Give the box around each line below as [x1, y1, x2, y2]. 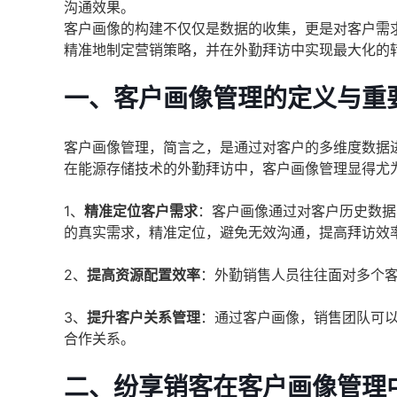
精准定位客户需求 [84, 202, 198, 220]
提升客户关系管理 [87, 308, 200, 326]
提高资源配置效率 [87, 266, 200, 284]
